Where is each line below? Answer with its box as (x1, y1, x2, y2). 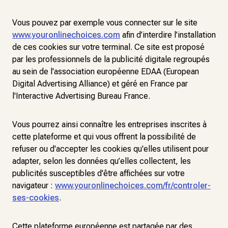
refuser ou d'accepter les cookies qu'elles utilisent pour (12, 144, 209, 154)
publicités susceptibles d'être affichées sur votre (12, 168, 185, 178)
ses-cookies (12, 193, 59, 203)
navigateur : (12, 181, 55, 190)
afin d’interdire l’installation (120, 30, 216, 40)
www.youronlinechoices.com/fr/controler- (55, 181, 211, 190)
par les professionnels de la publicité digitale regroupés (12, 54, 210, 64)
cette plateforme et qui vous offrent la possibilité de (12, 132, 196, 141)
